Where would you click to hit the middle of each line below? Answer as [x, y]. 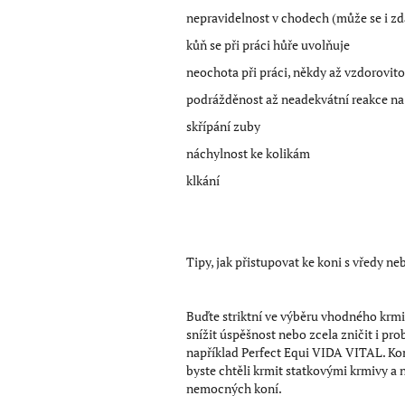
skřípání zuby [223, 126]
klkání [203, 180]
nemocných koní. [235, 388]
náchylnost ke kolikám [248, 153]
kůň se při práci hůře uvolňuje [268, 44]
